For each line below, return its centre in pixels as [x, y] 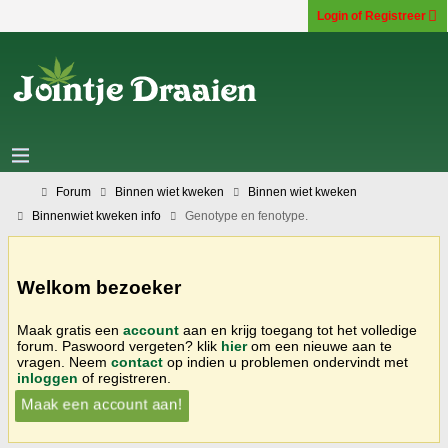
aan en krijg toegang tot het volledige [298, 329]
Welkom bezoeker [99, 287]
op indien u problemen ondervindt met [285, 361]
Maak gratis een [70, 329]
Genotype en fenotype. [246, 216]
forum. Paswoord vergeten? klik [119, 345]
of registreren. [124, 377]
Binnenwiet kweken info [96, 216]
